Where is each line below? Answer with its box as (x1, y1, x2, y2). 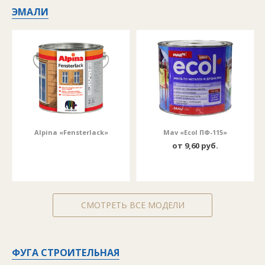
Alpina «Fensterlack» (34, 128, 108, 137)
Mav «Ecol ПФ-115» (163, 128, 227, 137)
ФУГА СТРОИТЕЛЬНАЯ (12, 246, 119, 259)
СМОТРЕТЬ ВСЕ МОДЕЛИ (80, 199, 185, 211)
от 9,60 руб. (172, 140, 218, 151)
